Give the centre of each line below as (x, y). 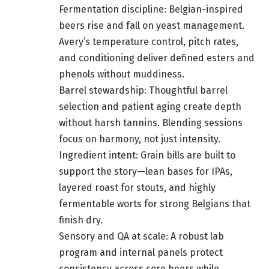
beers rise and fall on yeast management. (152, 26)
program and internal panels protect (141, 253)
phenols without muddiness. (122, 74)
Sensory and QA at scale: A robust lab (141, 237)
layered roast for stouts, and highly (137, 188)
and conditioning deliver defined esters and (157, 58)
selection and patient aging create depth (150, 107)
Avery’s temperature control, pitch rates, (149, 42)
